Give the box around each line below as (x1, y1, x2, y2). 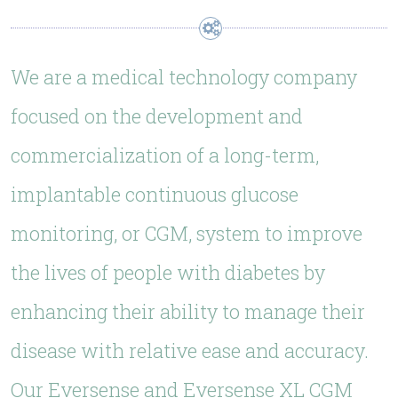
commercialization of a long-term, (11, 142, 319, 168)
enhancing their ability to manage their (11, 298, 365, 324)
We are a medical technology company (11, 64, 357, 90)
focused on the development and (11, 103, 303, 129)
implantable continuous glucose (11, 181, 298, 207)
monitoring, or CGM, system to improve (11, 220, 362, 246)
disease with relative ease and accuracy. (11, 338, 369, 363)
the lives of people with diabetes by (11, 259, 325, 285)
